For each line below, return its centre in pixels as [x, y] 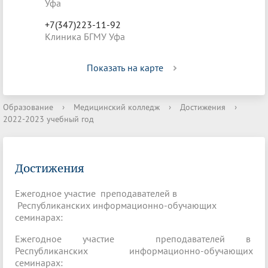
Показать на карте [125, 68]
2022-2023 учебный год [48, 119]
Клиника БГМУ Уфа [85, 36]
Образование [28, 107]
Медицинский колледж [117, 107]
